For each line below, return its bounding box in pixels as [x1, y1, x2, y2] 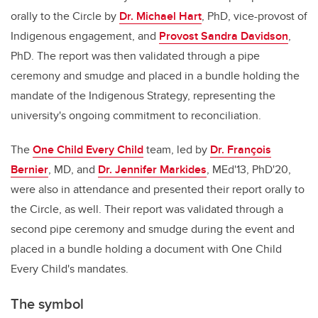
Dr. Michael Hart [119, 8, 202, 25]
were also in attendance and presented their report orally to [11, 181, 305, 198]
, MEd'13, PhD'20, [207, 161, 291, 178]
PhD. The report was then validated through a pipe [11, 48, 260, 65]
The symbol [11, 293, 84, 314]
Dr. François [210, 141, 271, 158]
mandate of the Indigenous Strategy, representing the [11, 87, 275, 104]
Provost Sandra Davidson [159, 28, 288, 45]
